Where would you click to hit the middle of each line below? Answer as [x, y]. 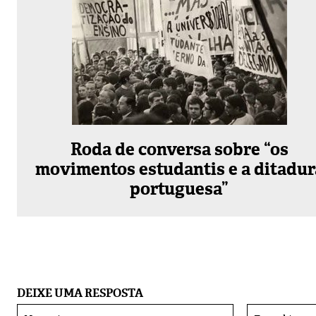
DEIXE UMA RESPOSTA [80, 293]
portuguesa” [180, 189]
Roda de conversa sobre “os [179, 149]
